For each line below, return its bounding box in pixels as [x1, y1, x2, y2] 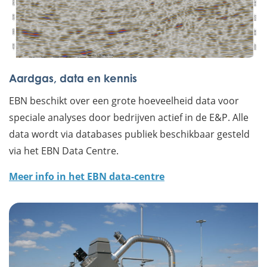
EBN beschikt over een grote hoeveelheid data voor [9, 94, 239, 107]
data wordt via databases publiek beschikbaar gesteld [9, 127, 250, 140]
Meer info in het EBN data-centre [9, 169, 164, 183]
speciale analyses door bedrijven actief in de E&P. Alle [9, 110, 249, 123]
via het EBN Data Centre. [9, 144, 119, 157]
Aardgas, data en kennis [9, 71, 137, 85]
